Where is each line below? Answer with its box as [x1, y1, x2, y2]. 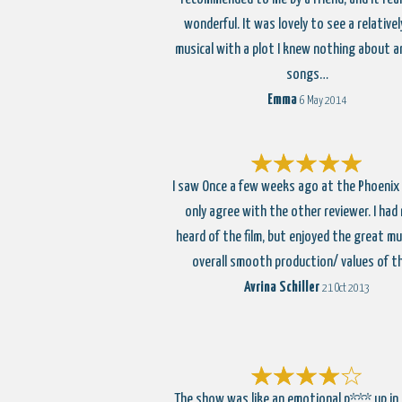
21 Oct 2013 [322, 283, 370, 294]
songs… [285, 67, 328, 83]
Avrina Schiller [244, 280, 319, 295]
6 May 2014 [300, 95, 346, 107]
